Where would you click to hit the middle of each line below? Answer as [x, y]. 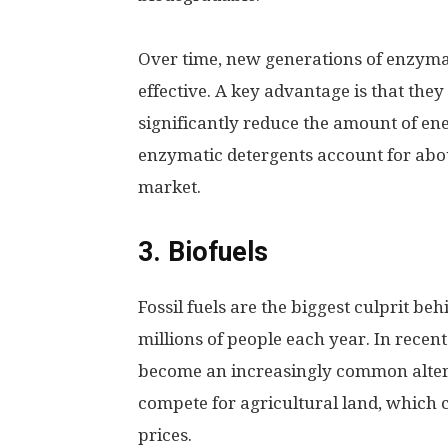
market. [171, 187]
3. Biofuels [203, 252]
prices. [167, 435]
